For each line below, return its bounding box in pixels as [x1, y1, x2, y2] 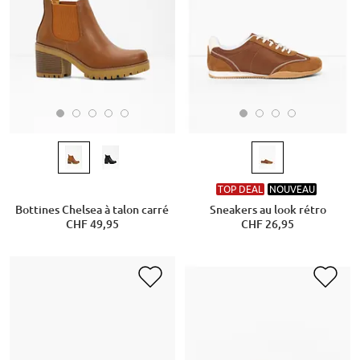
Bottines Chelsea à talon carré [15, 203, 170, 217]
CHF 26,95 [241, 218, 294, 231]
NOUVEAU [268, 182, 315, 195]
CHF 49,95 [65, 218, 119, 231]
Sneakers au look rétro [209, 203, 326, 217]
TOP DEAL [217, 182, 263, 195]
